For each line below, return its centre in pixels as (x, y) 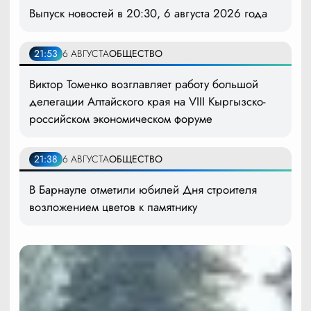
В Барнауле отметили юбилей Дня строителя (143, 189)
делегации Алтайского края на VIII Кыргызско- (148, 101)
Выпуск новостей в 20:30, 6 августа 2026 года (148, 13)
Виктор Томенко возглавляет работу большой (144, 84)
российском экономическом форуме (121, 118)
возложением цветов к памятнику (113, 207)
